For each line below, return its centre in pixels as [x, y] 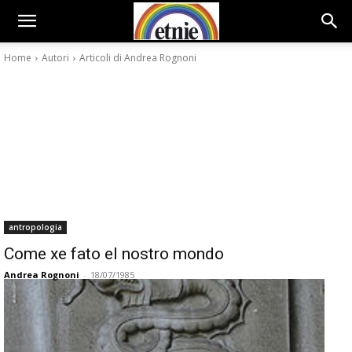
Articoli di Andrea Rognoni [138, 58]
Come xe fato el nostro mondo [114, 254]
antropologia [35, 227]
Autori [55, 58]
